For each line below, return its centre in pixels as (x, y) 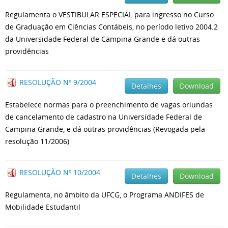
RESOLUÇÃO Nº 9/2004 (58, 82)
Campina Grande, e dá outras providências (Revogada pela (105, 129)
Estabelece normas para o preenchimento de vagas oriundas (109, 105)
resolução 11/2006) (37, 141)
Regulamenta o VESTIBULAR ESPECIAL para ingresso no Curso (109, 15)
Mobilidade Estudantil (43, 207)
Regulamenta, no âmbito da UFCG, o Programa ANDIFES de (105, 195)
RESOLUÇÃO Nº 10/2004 (60, 172)
